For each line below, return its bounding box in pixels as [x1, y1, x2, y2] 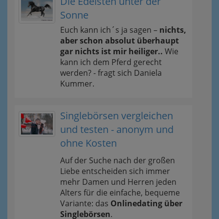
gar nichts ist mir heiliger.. [60, 46, 163, 57]
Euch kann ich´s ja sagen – [60, 24, 159, 35]
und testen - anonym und [60, 123, 174, 136]
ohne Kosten [60, 136, 117, 150]
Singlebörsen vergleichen [60, 109, 173, 122]
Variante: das [60, 198, 110, 209]
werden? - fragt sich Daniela [60, 67, 162, 78]
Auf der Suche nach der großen [60, 155, 175, 166]
